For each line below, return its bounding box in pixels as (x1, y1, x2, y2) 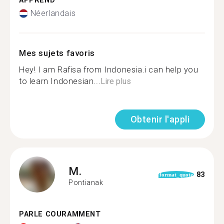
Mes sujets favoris (19, 48, 95, 58)
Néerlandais (30, 8, 76, 18)
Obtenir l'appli (130, 114, 189, 124)
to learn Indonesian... (19, 76, 101, 86)
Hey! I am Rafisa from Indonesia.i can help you (19, 65, 198, 74)
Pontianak (68, 178, 103, 186)
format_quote (159, 171, 193, 177)
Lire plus (100, 76, 131, 86)
